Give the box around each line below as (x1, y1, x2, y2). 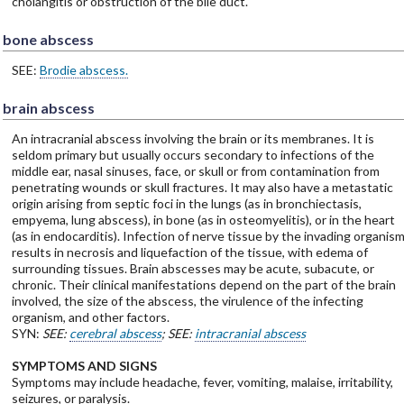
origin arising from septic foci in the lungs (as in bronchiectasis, (11, 195, 362, 211)
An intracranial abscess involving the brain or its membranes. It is (11, 130, 374, 146)
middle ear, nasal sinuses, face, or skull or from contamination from (11, 162, 380, 179)
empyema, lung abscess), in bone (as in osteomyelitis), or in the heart (11, 211, 395, 227)
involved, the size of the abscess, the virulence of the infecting (11, 292, 363, 308)
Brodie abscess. (39, 61, 128, 78)
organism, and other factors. (11, 308, 170, 325)
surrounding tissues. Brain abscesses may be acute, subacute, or (11, 260, 374, 276)
